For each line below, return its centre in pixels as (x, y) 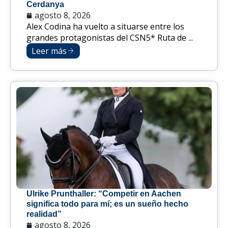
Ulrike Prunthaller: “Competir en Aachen (104, 194)
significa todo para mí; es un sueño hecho (107, 204)
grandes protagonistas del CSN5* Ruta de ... (110, 38)
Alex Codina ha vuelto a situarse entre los (105, 27)
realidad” (44, 214)
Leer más (49, 51)
